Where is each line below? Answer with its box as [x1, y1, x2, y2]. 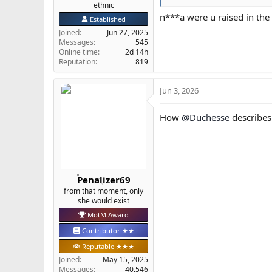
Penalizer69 [76, 173, 131, 186]
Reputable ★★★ [80, 241, 134, 251]
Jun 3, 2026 [160, 85, 199, 96]
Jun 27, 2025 [107, 27, 148, 38]
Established [88, 15, 126, 24]
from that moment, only [64, 185, 143, 196]
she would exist [78, 195, 129, 206]
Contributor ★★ [81, 225, 134, 235]
